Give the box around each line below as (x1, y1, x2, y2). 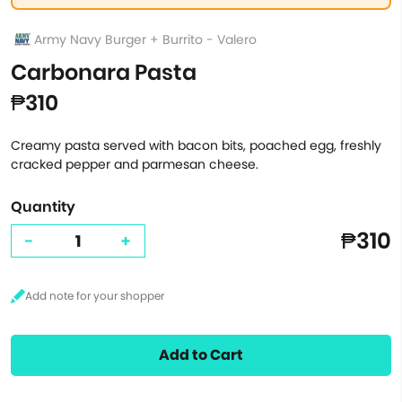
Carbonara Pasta (11, 57, 197, 87)
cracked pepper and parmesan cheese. (11, 155, 258, 173)
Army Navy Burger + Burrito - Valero (34, 30, 257, 48)
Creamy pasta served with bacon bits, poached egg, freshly (11, 136, 381, 154)
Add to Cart (159, 345, 243, 365)
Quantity (11, 197, 75, 217)
